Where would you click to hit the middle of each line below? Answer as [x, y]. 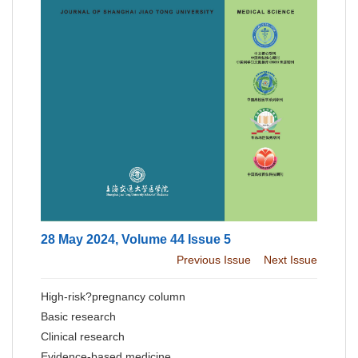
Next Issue [290, 259]
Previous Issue [214, 259]
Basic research [78, 316]
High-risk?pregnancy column [113, 296]
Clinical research [83, 336]
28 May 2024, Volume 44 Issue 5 [136, 239]
